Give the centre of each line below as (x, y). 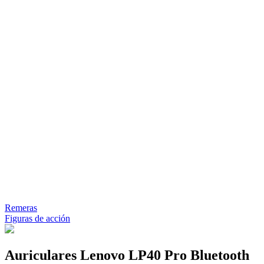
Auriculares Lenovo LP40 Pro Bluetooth (127, 255)
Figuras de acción (37, 218)
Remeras (21, 207)
